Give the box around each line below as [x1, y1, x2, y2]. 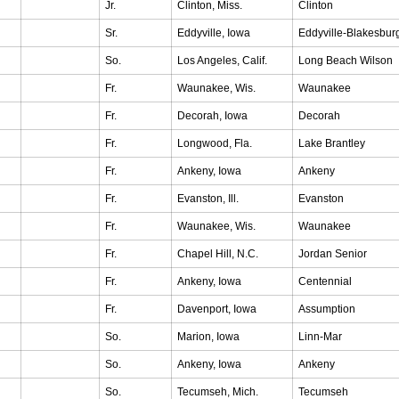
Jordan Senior [298, 248, 367, 260]
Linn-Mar [298, 330, 342, 343]
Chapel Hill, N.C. [177, 248, 258, 260]
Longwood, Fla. [177, 137, 252, 150]
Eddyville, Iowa [177, 27, 250, 39]
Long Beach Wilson [298, 54, 393, 67]
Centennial [298, 275, 352, 288]
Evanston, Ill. [177, 192, 239, 205]
